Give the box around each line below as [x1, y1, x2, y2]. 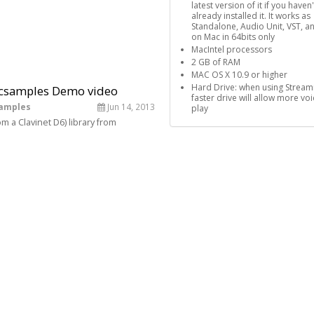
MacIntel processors [191, 43, 272, 55]
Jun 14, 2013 [105, 101, 155, 112]
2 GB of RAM [191, 56, 240, 68]
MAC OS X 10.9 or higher [191, 69, 287, 81]
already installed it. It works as [191, 10, 310, 22]
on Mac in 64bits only [191, 31, 275, 43]
